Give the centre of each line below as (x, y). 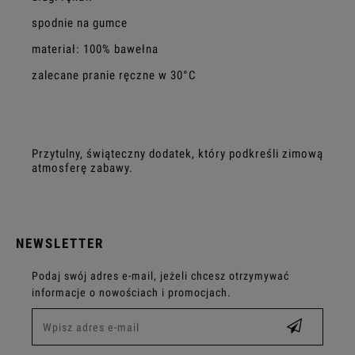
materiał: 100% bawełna (95, 49)
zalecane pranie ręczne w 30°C (114, 75)
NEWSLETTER (60, 243)
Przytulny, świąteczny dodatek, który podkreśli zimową (177, 153)
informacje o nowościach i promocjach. (132, 292)
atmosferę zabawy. (82, 168)
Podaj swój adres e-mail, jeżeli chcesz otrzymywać (160, 275)
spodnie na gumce (80, 23)
